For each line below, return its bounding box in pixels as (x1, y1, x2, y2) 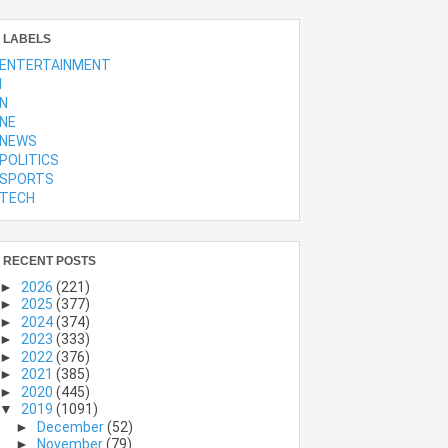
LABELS (2, 31, 51, 46)
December (37, 418, 108, 435)
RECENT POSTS (2, 253, 96, 268)
